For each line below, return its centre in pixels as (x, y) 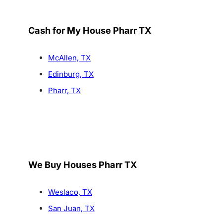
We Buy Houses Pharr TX (82, 165)
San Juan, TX (71, 209)
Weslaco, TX (70, 192)
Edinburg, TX (71, 74)
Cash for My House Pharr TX (89, 30)
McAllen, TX (69, 58)
